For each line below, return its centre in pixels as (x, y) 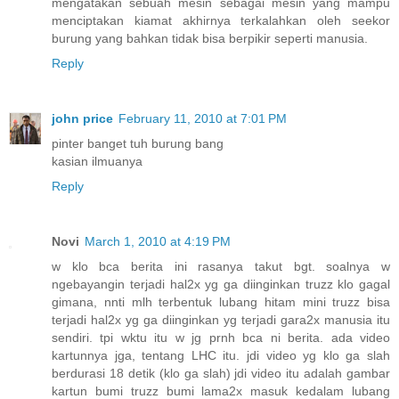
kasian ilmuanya (97, 162)
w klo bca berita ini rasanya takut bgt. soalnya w (221, 267)
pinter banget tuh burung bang (138, 144)
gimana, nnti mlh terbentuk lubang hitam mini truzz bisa (221, 302)
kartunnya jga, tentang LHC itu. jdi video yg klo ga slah (221, 356)
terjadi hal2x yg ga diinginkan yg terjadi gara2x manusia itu (221, 320)
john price (82, 119)
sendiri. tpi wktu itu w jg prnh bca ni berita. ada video (221, 338)
